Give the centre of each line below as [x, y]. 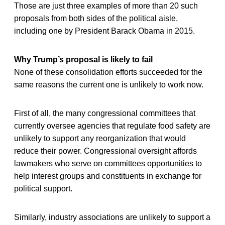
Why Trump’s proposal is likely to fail [83, 59]
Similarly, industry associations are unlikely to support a [112, 217]
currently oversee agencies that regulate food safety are [112, 126]
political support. [43, 188]
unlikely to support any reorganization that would [100, 138]
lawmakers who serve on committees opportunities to [108, 163]
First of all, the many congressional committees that [105, 113]
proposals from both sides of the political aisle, [96, 18]
